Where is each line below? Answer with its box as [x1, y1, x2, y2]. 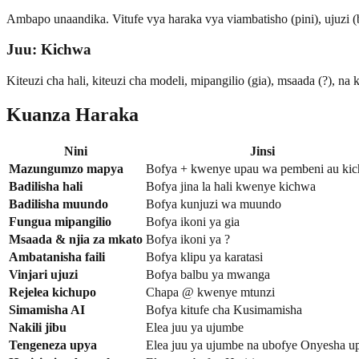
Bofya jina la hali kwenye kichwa [146, 179, 316, 193]
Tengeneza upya [9, 337, 97, 352]
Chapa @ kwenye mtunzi [146, 284, 275, 299]
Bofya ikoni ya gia [146, 214, 240, 228]
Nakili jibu [9, 320, 67, 334]
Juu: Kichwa [6, 41, 91, 58]
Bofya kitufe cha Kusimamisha [146, 302, 302, 317]
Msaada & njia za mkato [9, 232, 143, 246]
